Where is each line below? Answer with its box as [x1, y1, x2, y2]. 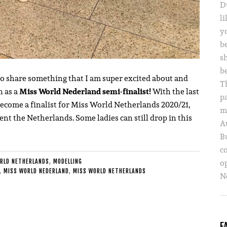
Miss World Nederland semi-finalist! [19, 85, 151, 98]
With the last [151, 85, 199, 98]
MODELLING [53, 158, 82, 166]
